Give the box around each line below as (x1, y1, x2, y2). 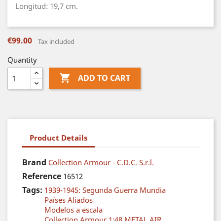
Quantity (7, 55, 37, 65)
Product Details (30, 132, 87, 143)
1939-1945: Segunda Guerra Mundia (44, 185, 166, 195)
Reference (22, 171, 61, 182)
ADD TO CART (77, 73, 130, 84)
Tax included (38, 37, 74, 46)
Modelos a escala (44, 205, 103, 215)
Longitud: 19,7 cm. (15, 1, 78, 11)
